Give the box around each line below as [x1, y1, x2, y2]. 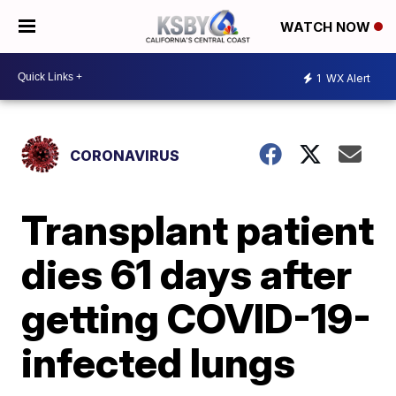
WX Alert [324, 71, 370, 85]
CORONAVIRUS [70, 147, 180, 164]
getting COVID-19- [21, 293, 372, 343]
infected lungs [21, 338, 296, 387]
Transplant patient [21, 205, 375, 255]
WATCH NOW [280, 19, 374, 36]
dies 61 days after [21, 249, 353, 299]
